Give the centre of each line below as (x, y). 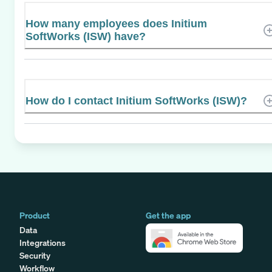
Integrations (42, 242)
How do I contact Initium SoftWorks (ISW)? (136, 100)
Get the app (168, 215)
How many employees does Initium (116, 23)
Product (35, 215)
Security (35, 255)
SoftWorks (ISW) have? (86, 36)
